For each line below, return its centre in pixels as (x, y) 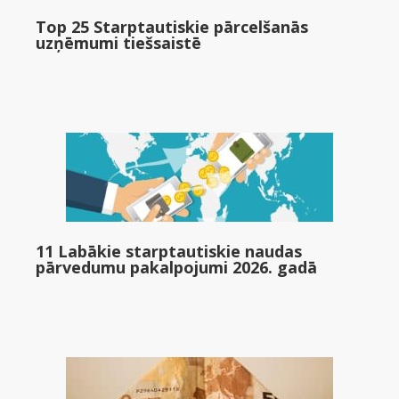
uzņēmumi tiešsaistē (118, 43)
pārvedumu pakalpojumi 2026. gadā (176, 267)
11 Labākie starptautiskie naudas (169, 251)
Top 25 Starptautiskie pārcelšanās (172, 27)
